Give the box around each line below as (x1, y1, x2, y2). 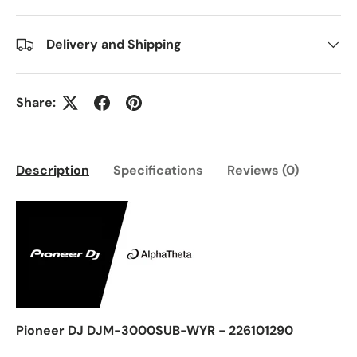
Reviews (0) (227, 162, 299, 179)
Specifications (113, 162, 203, 179)
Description (16, 162, 89, 179)
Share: (16, 93, 56, 111)
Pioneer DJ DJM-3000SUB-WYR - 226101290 (16, 322, 293, 339)
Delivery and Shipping (46, 35, 182, 53)
